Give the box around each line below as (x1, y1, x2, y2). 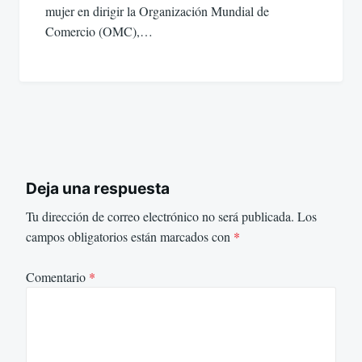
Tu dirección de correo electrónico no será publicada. (26, 207, 294, 225)
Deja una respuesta (26, 178, 170, 198)
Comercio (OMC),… (45, 23, 153, 40)
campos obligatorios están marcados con (26, 227, 234, 245)
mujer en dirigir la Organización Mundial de (45, 2, 269, 20)
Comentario (26, 268, 89, 286)
